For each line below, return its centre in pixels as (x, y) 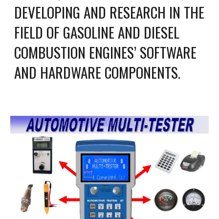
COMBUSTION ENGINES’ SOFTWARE (106, 52)
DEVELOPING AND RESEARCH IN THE (109, 12)
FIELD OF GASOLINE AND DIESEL (97, 32)
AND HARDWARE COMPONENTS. (98, 72)
